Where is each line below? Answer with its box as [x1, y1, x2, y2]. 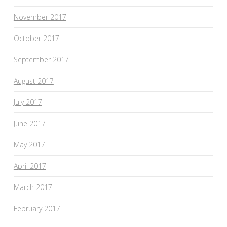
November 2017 [13, 12, 66, 22]
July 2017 [13, 97, 42, 107]
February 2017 [13, 203, 60, 213]
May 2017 [13, 139, 45, 149]
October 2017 [13, 33, 59, 43]
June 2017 [13, 118, 46, 128]
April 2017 [13, 161, 46, 171]
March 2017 [13, 182, 52, 192]
